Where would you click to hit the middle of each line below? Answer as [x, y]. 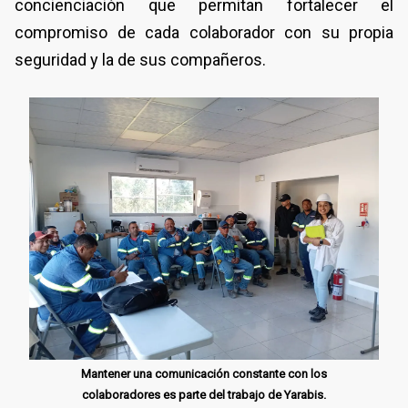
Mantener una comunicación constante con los [204, 373]
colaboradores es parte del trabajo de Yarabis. [204, 394]
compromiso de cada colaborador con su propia [204, 32]
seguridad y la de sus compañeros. [140, 59]
